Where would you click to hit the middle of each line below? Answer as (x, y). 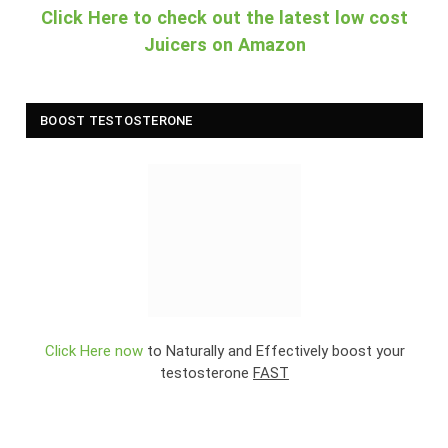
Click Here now (93, 350)
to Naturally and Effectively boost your (273, 350)
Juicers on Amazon (224, 44)
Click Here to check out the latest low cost (224, 17)
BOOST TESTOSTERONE (116, 120)
